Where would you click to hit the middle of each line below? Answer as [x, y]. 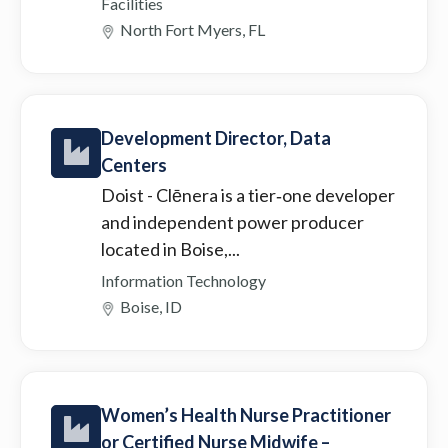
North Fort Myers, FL [192, 29]
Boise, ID [151, 306]
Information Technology [183, 280]
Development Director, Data [216, 137]
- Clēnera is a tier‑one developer [271, 194]
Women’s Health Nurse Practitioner [246, 414]
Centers [134, 164]
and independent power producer [232, 221]
